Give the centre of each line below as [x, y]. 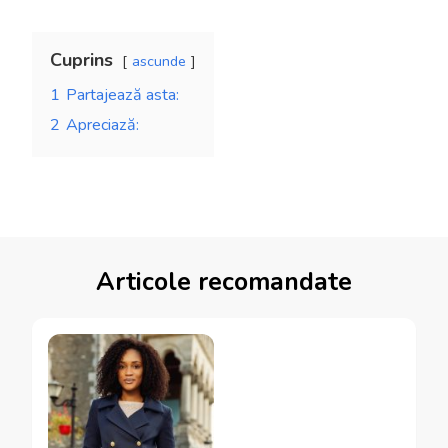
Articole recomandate [224, 281]
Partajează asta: [122, 94]
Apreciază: [102, 124]
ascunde [159, 60]
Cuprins [81, 59]
